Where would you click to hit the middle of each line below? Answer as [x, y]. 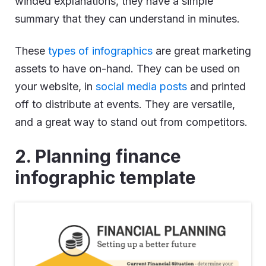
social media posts [141, 86]
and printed [216, 86]
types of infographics [100, 50]
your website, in [55, 86]
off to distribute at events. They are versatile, [125, 104]
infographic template [105, 177]
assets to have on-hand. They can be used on [127, 68]
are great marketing [202, 50]
